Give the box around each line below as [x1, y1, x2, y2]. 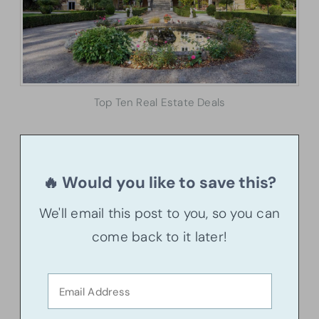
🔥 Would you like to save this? [43, 172, 276, 193]
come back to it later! [91, 227, 228, 246]
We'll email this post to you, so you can [38, 204, 281, 222]
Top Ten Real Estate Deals [93, 95, 226, 110]
